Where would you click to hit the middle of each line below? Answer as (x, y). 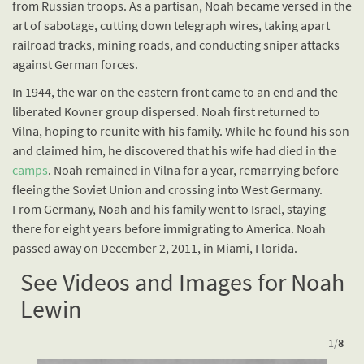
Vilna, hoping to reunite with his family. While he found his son (181, 131)
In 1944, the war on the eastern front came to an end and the (175, 92)
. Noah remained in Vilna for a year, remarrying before (193, 170)
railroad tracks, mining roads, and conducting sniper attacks (176, 45)
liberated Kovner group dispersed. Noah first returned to (166, 112)
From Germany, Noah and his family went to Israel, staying (169, 209)
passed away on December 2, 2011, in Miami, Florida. (155, 248)
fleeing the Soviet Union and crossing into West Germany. (167, 190)
